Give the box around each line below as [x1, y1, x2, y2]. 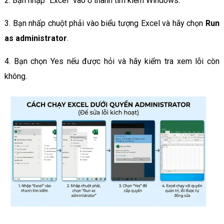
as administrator [4, 33, 67, 43]
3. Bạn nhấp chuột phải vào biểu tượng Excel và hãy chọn [4, 18, 206, 28]
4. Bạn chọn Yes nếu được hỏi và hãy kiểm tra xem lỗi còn [4, 56, 220, 66]
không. [4, 71, 27, 81]
